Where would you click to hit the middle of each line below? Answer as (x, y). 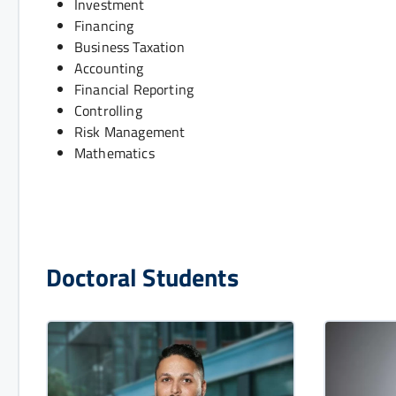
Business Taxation (129, 47)
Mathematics (114, 153)
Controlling (108, 110)
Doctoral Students (142, 277)
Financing (104, 26)
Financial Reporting (134, 89)
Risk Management (130, 132)
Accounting (109, 68)
